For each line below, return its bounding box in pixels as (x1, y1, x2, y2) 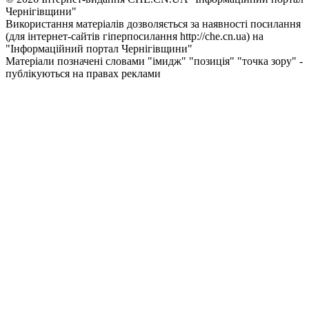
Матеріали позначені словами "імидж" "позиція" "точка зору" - (6, 54, 303, 67)
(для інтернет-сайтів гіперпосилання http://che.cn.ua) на (6, 30, 263, 42)
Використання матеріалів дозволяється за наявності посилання (6, 17, 301, 30)
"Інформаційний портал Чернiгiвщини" (6, 42, 192, 54)
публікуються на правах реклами (6, 67, 161, 79)
